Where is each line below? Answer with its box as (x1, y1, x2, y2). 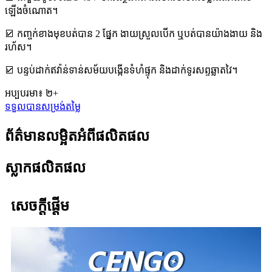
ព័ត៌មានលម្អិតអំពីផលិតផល (5, 127, 149, 144)
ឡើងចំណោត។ (5, 5, 58, 16)
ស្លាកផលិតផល (5, 160, 86, 176)
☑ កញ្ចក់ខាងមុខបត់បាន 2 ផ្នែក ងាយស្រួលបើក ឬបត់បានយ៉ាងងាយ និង (5, 28, 262, 39)
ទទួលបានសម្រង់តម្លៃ (5, 101, 81, 112)
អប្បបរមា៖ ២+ (5, 87, 58, 98)
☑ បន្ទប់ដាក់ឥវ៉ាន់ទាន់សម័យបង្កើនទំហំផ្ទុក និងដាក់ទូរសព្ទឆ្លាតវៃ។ (5, 64, 237, 75)
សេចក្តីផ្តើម (11, 198, 69, 214)
